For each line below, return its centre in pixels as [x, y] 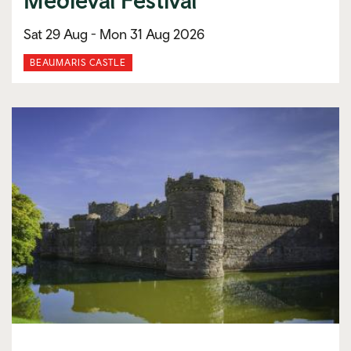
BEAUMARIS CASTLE [78, 62]
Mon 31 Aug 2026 [152, 34]
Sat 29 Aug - [62, 34]
